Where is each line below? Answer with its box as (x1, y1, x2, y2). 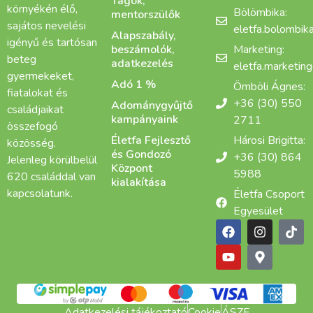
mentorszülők (111, 7, 181, 23)
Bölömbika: (233, 5, 287, 21)
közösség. (7, 136, 56, 152)
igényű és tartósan (7, 35, 97, 51)
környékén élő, (7, 1, 78, 17)
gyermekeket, (7, 68, 74, 85)
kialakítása (111, 175, 167, 191)
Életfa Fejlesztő (111, 133, 191, 149)
